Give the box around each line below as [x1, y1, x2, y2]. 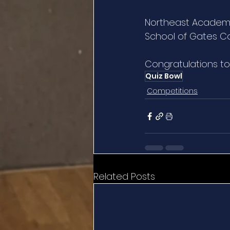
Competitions [147, 86, 198, 97]
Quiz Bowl [145, 71, 182, 82]
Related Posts [93, 170, 155, 183]
